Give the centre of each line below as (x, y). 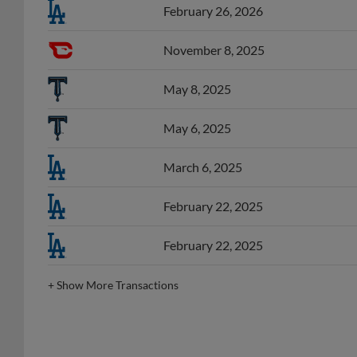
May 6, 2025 (197, 128)
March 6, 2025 (203, 167)
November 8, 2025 (214, 50)
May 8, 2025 (197, 89)
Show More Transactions (118, 285)
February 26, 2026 (213, 11)
